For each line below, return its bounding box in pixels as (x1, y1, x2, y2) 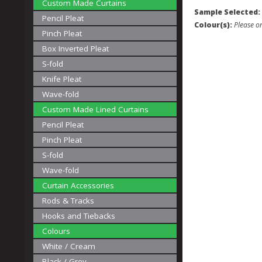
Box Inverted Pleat (42, 43, 109, 54)
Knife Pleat (42, 74, 81, 84)
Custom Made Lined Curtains (42, 104, 149, 115)
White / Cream (42, 241, 95, 251)
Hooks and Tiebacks (42, 211, 115, 221)
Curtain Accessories (42, 180, 114, 191)
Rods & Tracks (42, 195, 94, 206)
